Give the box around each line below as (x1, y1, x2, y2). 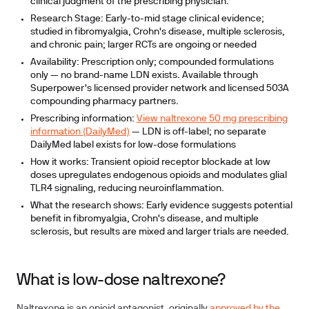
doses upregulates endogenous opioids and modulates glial (30, 171, 287, 180)
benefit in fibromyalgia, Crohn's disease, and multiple (30, 215, 259, 223)
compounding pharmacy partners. (30, 97, 179, 106)
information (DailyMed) (30, 128, 130, 137)
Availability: (30, 58, 79, 67)
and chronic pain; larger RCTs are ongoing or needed (30, 41, 257, 50)
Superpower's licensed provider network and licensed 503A (30, 84, 289, 93)
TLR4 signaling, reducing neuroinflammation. (30, 184, 224, 193)
